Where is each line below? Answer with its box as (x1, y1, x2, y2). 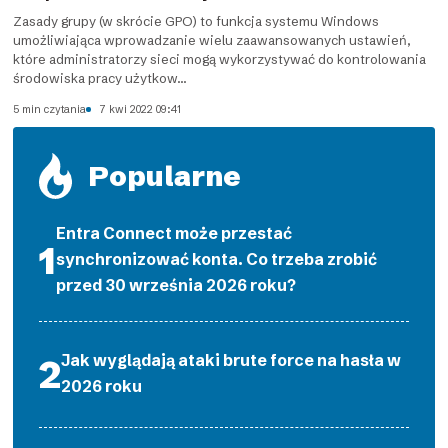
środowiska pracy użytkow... (13, 70, 188, 87)
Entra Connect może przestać (56, 224, 293, 244)
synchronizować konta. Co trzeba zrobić (56, 250, 378, 270)
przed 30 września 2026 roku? (56, 276, 297, 296)
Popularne (87, 159, 241, 194)
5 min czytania (13, 103, 87, 117)
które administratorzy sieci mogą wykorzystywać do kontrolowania (13, 51, 427, 68)
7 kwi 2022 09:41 (100, 103, 182, 117)
